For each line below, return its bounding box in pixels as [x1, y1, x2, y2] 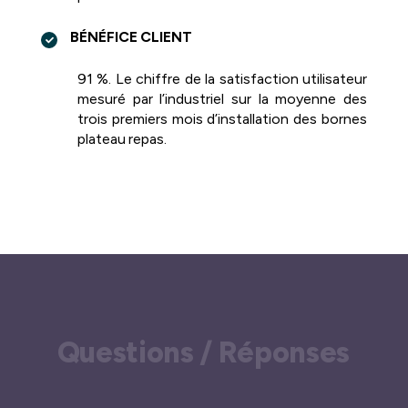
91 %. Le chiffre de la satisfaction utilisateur [77, 70, 367, 88]
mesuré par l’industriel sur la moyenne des [77, 90, 367, 108]
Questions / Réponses [56, 334, 351, 370]
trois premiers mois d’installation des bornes [77, 110, 367, 128]
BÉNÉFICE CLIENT [70, 28, 193, 46]
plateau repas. [77, 130, 168, 148]
